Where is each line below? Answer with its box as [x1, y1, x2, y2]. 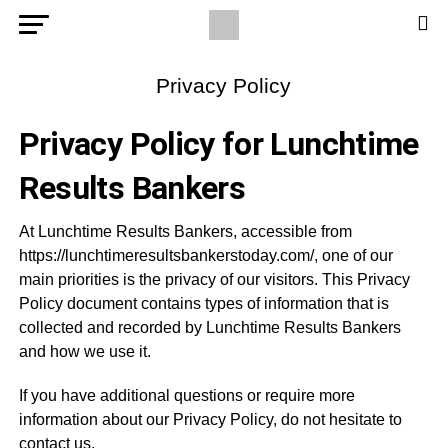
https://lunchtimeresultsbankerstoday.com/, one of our [18, 247, 393, 264]
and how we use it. [18, 343, 151, 360]
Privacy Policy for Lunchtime [18, 125, 419, 163]
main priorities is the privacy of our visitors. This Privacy [18, 271, 410, 288]
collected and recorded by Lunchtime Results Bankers [18, 319, 401, 336]
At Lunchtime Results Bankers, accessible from [18, 223, 352, 240]
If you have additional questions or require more [18, 387, 355, 404]
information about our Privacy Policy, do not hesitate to [18, 411, 402, 428]
